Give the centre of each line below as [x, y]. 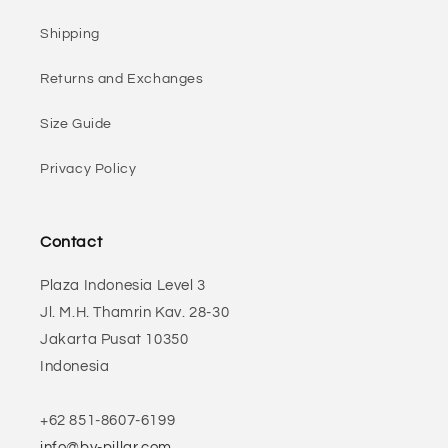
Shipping [70, 34]
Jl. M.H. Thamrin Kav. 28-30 [135, 312]
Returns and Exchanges [122, 79]
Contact [71, 242]
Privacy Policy [88, 169]
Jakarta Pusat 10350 [114, 339]
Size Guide [76, 124]
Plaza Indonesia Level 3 [123, 285]
